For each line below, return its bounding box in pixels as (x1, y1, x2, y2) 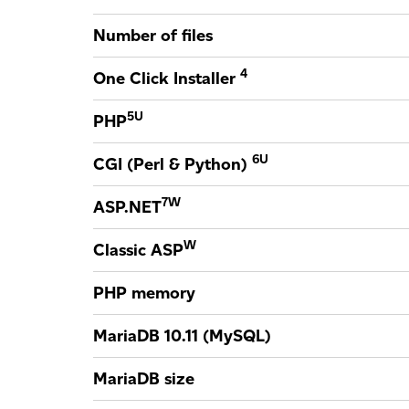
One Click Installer (93, 68, 240, 89)
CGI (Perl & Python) (93, 154, 252, 174)
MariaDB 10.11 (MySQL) (93, 326, 271, 346)
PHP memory (93, 283, 195, 303)
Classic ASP (93, 240, 184, 260)
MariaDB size (93, 369, 194, 389)
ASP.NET (93, 197, 162, 217)
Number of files (93, 26, 213, 46)
